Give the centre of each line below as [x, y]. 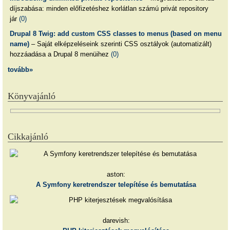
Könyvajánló [32, 96]
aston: [116, 175]
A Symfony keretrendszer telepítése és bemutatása [116, 185]
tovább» [20, 70]
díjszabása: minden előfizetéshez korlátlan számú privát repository [109, 8]
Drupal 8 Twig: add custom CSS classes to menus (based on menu [116, 34]
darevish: [116, 220]
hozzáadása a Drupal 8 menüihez [60, 54]
